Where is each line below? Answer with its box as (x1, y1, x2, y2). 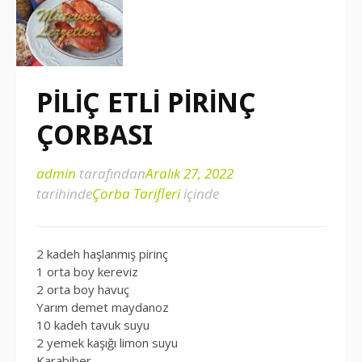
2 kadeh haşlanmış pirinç (36, 246, 168, 262)
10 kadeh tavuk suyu (36, 317, 149, 333)
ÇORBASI (36, 119, 153, 151)
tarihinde (36, 184, 92, 203)
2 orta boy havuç (36, 281, 129, 297)
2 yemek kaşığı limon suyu (36, 335, 178, 351)
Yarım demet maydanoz (36, 299, 169, 315)
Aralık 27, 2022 (145, 164, 234, 183)
